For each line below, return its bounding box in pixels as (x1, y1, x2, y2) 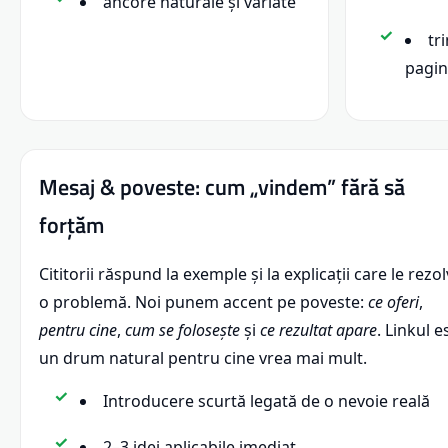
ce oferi (368, 291, 419, 314)
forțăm (39, 208, 104, 243)
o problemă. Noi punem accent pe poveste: (39, 291, 368, 314)
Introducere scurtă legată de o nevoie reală (103, 390, 430, 413)
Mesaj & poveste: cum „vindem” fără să (39, 170, 405, 205)
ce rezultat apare (260, 319, 377, 342)
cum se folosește (125, 319, 240, 342)
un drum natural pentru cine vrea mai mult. (39, 347, 367, 370)
